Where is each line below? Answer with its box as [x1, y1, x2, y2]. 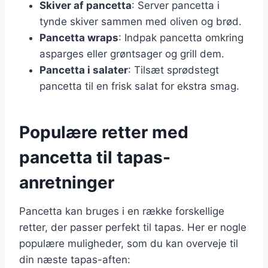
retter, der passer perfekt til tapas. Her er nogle [19, 221, 246, 233]
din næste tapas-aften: [19, 253, 130, 266]
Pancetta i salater [39, 63, 128, 76]
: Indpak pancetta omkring [118, 31, 243, 44]
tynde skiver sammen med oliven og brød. [39, 15, 242, 28]
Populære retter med [19, 121, 188, 142]
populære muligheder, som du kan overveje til [19, 237, 238, 249]
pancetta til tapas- [19, 147, 170, 167]
